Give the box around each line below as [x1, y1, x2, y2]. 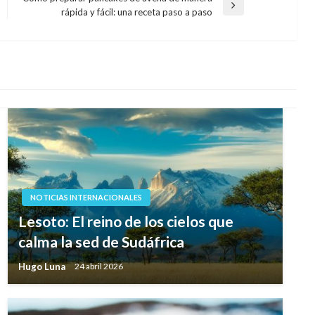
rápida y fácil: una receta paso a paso [60, 6, 212, 18]
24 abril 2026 [74, 261, 123, 272]
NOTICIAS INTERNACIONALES [30, 193, 142, 202]
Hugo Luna [18, 260, 67, 272]
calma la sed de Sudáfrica [18, 233, 184, 250]
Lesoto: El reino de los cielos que [18, 212, 233, 230]
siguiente [20, 19, 58, 31]
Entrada [20, 5, 53, 17]
